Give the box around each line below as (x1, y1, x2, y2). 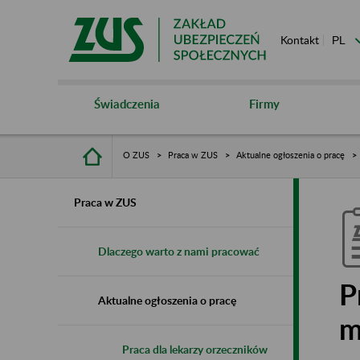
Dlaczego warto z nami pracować (98, 243, 260, 258)
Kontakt (280, 33, 319, 47)
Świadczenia (93, 96, 160, 111)
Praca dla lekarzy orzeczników (122, 342, 268, 356)
